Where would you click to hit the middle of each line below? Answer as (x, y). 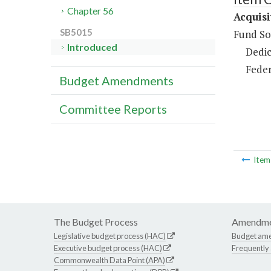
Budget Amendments (116, 81)
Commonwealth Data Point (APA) (109, 260)
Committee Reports (113, 109)
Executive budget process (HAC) (108, 248)
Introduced (93, 47)
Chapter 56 (91, 11)
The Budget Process (96, 222)
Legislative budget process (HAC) (110, 236)
